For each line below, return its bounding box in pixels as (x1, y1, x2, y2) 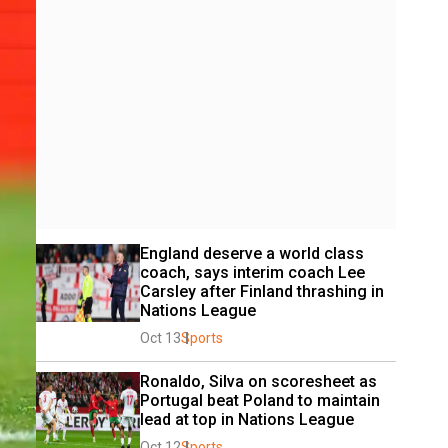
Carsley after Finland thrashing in (140, 282, 384, 301)
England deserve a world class (140, 244, 364, 263)
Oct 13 (140, 330, 181, 346)
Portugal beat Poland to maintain (140, 391, 380, 410)
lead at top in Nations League (140, 410, 354, 429)
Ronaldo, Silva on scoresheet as (140, 372, 377, 391)
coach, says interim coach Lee (140, 263, 365, 282)
